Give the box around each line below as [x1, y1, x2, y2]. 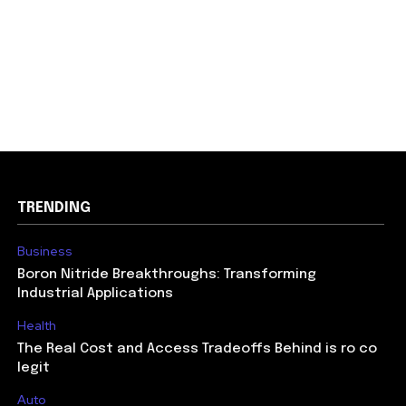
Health [16, 317, 56, 333]
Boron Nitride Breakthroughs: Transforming [16, 267, 316, 282]
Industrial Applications [16, 286, 173, 301]
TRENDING [16, 200, 91, 216]
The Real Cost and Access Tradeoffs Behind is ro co [16, 342, 377, 356]
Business [16, 243, 72, 259]
